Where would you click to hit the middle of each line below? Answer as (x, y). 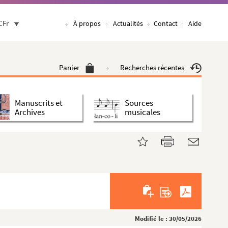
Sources (139, 103)
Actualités (128, 23)
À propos (87, 23)
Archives (30, 112)
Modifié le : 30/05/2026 (168, 219)
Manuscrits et (39, 103)
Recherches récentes (152, 67)
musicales (142, 112)
